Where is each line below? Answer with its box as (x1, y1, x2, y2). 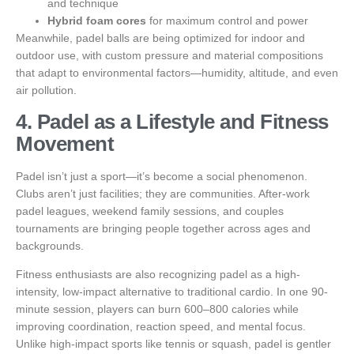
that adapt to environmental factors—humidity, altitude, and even (16, 66, 338, 80)
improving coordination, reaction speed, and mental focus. (16, 319, 306, 333)
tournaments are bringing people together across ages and (16, 221, 311, 235)
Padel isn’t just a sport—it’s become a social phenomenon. (16, 169, 307, 183)
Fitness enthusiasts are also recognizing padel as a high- (16, 267, 300, 281)
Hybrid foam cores (47, 14, 146, 28)
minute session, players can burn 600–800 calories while (16, 302, 299, 315)
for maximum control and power (146, 14, 308, 28)
